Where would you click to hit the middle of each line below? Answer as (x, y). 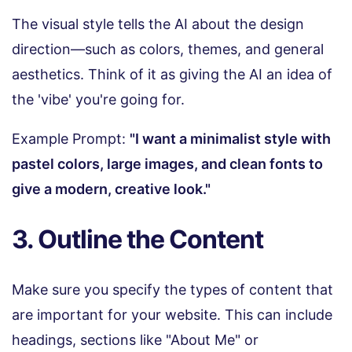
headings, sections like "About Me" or (135, 339)
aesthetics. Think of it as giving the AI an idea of (172, 74)
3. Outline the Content (137, 239)
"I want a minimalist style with (230, 138)
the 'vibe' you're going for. (98, 99)
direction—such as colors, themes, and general (168, 49)
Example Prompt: (71, 138)
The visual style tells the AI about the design (158, 24)
